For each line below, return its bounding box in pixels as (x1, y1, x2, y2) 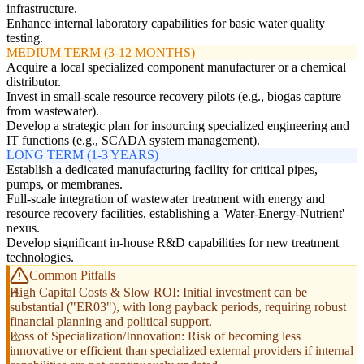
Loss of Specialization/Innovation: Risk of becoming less (10, 329, 301, 344)
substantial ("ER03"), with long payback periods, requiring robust (10, 300, 346, 314)
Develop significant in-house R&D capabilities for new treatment (6, 236, 339, 250)
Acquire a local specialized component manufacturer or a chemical (6, 60, 346, 75)
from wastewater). (6, 104, 99, 119)
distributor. (6, 75, 61, 89)
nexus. (6, 221, 40, 236)
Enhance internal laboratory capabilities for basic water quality (6, 16, 325, 31)
